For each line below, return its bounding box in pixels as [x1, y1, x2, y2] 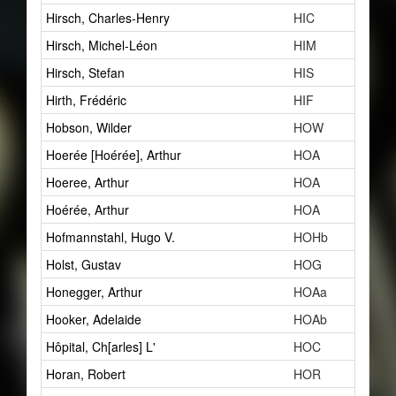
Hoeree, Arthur [46, 173, 129, 191]
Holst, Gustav [46, 255, 121, 273]
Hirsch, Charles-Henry [46, 9, 170, 27]
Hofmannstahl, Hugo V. [46, 228, 175, 246]
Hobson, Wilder [46, 118, 132, 136]
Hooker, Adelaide [46, 310, 141, 328]
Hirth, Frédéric [46, 91, 126, 109]
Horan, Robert [46, 365, 126, 383]
